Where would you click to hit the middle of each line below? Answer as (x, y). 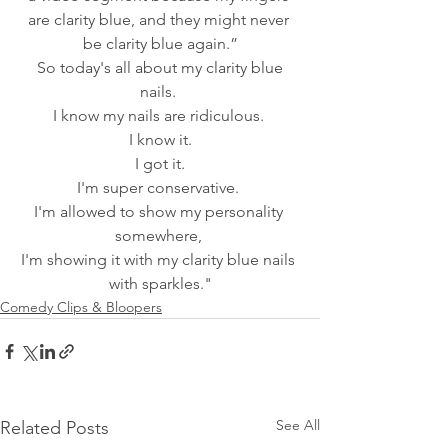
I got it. (162, 163)
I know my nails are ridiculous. (160, 115)
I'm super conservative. (160, 187)
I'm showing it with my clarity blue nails (160, 259)
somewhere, (160, 235)
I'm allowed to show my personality (160, 211)
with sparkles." (160, 283)
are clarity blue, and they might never (160, 19)
